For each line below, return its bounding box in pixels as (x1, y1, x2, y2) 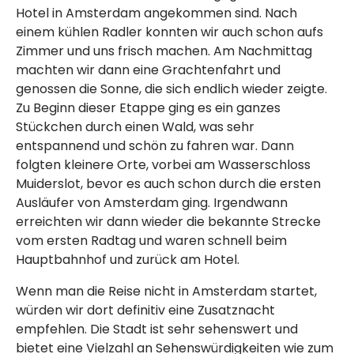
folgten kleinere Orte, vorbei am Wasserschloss (16, 156, 311, 175)
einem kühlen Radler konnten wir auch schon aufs (16, 23, 323, 42)
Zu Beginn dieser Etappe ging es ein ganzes (16, 99, 281, 118)
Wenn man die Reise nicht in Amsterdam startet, (16, 282, 317, 301)
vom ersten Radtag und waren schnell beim (16, 232, 287, 250)
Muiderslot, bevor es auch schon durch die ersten (16, 175, 321, 194)
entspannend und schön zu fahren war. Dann (16, 137, 294, 156)
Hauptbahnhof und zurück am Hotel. (16, 250, 239, 269)
